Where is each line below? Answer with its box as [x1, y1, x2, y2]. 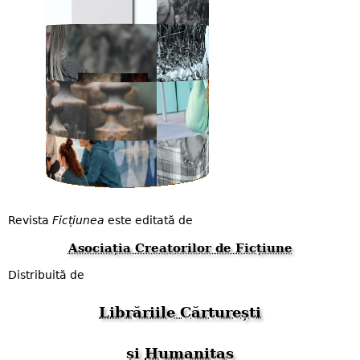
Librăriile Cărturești [99, 303, 261, 321]
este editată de [104, 214, 193, 227]
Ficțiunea [52, 214, 104, 227]
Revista [8, 214, 52, 227]
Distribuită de [8, 268, 84, 281]
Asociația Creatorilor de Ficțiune [67, 240, 292, 256]
